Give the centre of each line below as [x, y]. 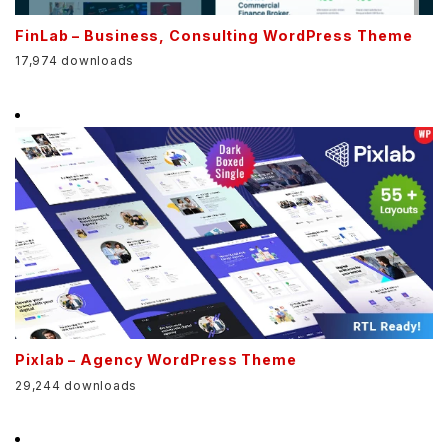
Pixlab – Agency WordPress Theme [156, 360]
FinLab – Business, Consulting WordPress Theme [214, 35]
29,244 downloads [76, 385]
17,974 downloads [74, 61]
